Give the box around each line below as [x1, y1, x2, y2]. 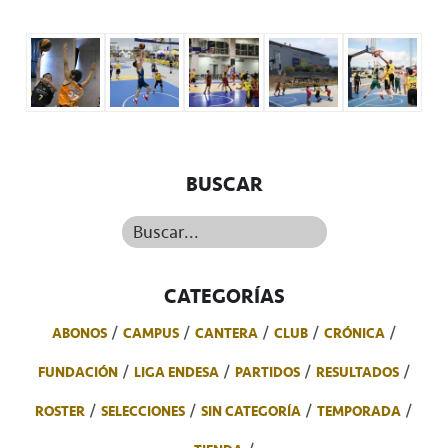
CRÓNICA [323, 322, 385, 345]
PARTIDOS [234, 361, 300, 384]
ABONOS [51, 322, 107, 345]
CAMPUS [122, 322, 179, 345]
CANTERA [194, 322, 258, 345]
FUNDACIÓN [37, 361, 118, 384]
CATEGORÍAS [163, 280, 285, 313]
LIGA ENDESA [133, 361, 219, 384]
